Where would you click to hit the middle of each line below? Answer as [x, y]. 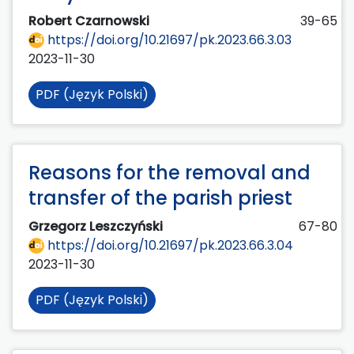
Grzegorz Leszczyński [97, 226]
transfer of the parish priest [160, 198]
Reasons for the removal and [169, 172]
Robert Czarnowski [90, 21]
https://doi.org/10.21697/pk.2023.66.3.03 [168, 40]
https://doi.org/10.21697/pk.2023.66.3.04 [169, 245]
